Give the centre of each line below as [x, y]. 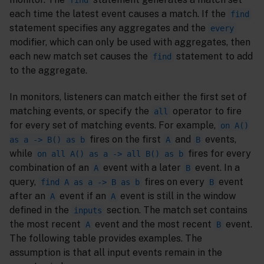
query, [24, 182]
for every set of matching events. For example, [114, 126]
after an [29, 196]
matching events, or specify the [80, 111]
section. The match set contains [176, 210]
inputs [88, 211]
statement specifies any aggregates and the [109, 28]
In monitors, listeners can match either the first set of [128, 97]
